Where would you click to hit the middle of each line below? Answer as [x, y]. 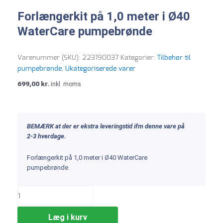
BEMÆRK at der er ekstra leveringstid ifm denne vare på [106, 126]
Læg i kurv [68, 217]
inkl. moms [66, 84]
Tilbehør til [174, 58]
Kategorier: [139, 58]
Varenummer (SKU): [50, 58]
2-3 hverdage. [47, 136]
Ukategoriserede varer [100, 69]
